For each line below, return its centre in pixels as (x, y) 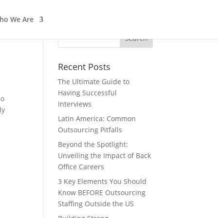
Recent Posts (84, 67)
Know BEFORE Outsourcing (102, 192)
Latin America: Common (97, 118)
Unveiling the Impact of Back (105, 155)
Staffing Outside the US (98, 204)
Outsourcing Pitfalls (92, 130)
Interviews (76, 104)
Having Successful (88, 93)
